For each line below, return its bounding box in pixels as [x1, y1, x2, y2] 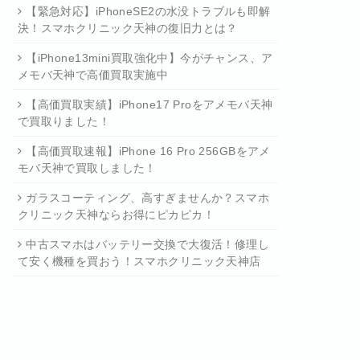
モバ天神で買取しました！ [17, 162, 157, 174]
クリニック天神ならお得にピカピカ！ [17, 208, 215, 221]
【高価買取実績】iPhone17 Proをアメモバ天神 [26, 98, 273, 111]
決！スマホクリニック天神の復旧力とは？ [17, 22, 238, 35]
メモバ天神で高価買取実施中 [17, 68, 169, 81]
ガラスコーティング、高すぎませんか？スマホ [26, 191, 270, 204]
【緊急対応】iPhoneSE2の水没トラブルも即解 [26, 5, 271, 18]
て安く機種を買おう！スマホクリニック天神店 [17, 255, 261, 268]
